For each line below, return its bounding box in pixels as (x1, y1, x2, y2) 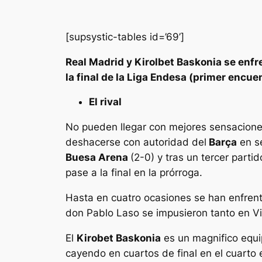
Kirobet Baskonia (77, 232, 161, 244)
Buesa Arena (65, 151, 130, 164)
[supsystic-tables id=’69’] (65, 30, 184, 43)
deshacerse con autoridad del (65, 136, 206, 149)
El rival (89, 96, 122, 108)
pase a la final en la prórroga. (65, 167, 202, 179)
